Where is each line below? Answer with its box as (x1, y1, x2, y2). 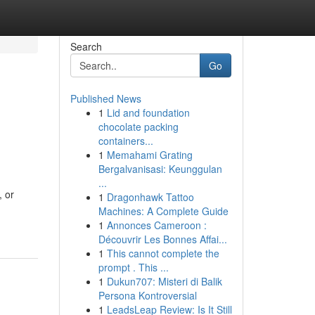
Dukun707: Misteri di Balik (106, 274, 222, 288)
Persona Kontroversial (98, 288, 197, 302)
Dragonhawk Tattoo (106, 190, 194, 204)
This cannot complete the (106, 246, 219, 260)
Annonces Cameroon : (106, 218, 207, 232)
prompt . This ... (98, 260, 169, 274)
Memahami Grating (106, 148, 193, 162)
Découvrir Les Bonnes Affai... (98, 232, 227, 246)
